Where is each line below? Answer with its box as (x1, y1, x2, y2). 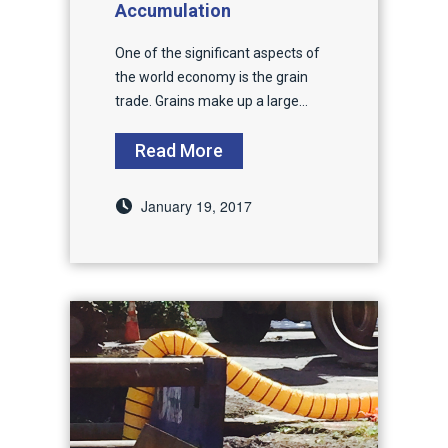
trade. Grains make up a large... (115, 92, 308, 109)
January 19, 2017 (141, 195, 252, 216)
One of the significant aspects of (115, 44, 320, 61)
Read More (135, 139, 223, 161)
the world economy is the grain (115, 68, 308, 85)
